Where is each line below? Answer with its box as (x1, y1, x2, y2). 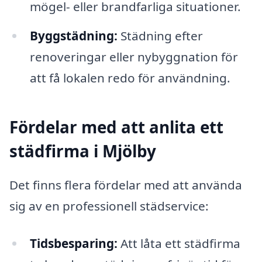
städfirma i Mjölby (9, 140, 156, 163)
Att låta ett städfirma (117, 235, 240, 251)
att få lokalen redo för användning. (29, 70, 230, 87)
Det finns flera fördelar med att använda (9, 176, 242, 193)
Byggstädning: (29, 27, 118, 44)
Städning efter (117, 27, 203, 44)
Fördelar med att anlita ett (9, 116, 223, 139)
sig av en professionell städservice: (9, 197, 209, 214)
